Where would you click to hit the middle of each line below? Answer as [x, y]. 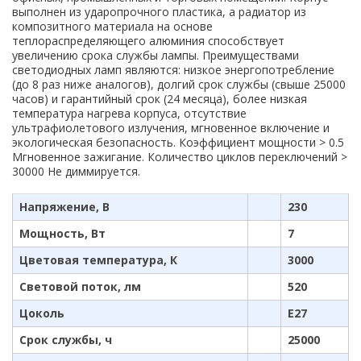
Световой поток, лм [80, 286]
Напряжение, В [64, 207]
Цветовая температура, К [98, 260]
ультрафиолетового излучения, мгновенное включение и [171, 128]
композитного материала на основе [112, 26]
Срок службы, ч [66, 340]
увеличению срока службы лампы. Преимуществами [156, 55]
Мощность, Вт [62, 233]
